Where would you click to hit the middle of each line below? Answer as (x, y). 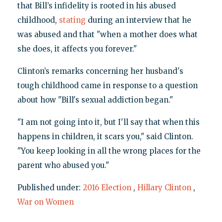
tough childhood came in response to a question (107, 85)
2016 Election (107, 187)
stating (72, 20)
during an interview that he (138, 20)
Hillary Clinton (164, 187)
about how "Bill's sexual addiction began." (95, 100)
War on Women (45, 202)
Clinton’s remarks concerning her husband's (100, 71)
